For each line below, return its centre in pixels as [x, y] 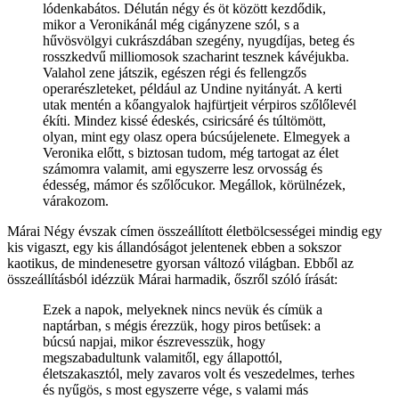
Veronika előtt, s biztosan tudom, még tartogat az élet [191, 152]
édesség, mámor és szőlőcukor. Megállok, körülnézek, [194, 184]
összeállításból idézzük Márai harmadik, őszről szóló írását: [172, 279]
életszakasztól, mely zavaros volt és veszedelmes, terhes [199, 373]
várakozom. [76, 200]
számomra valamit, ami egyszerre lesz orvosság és [183, 168]
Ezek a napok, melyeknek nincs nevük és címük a [183, 309]
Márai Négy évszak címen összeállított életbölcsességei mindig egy [195, 231]
